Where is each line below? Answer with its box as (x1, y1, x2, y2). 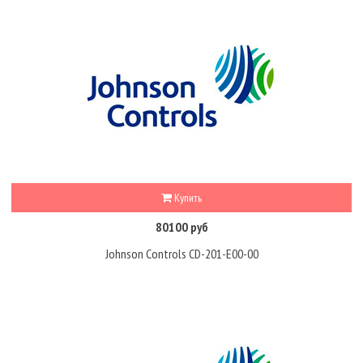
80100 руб (155, 218, 208, 235)
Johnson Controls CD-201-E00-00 (105, 245, 258, 262)
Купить (172, 190, 202, 206)
